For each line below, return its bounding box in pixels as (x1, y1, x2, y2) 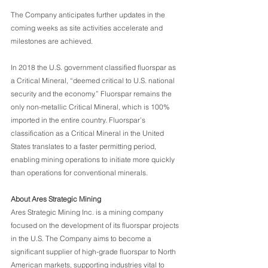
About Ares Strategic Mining (11, 194, 101, 203)
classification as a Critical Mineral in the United (11, 128, 166, 138)
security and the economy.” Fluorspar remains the (11, 89, 173, 98)
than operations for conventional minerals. (11, 167, 148, 177)
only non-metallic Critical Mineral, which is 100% (11, 102, 172, 111)
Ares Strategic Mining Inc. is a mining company (11, 207, 165, 217)
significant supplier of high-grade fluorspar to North (11, 246, 178, 256)
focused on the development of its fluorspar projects (11, 220, 181, 230)
